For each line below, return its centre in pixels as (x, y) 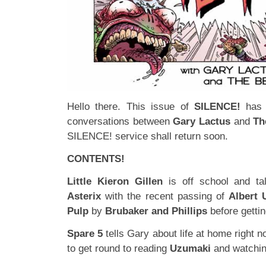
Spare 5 (85, 234)
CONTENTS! (96, 159)
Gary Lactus (202, 121)
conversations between (120, 121)
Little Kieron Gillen (115, 181)
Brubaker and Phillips (156, 211)
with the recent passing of (165, 196)
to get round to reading (118, 248)
